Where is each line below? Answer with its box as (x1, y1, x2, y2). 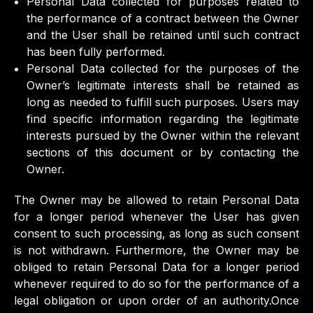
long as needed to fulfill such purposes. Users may (27, 95, 299, 109)
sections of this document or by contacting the (27, 145, 299, 159)
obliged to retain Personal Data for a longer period (14, 260, 299, 274)
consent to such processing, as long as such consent (14, 226, 299, 240)
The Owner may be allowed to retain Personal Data (14, 193, 299, 207)
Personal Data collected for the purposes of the (27, 61, 299, 75)
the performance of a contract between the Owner (27, 11, 299, 25)
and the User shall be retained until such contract (27, 28, 299, 42)
